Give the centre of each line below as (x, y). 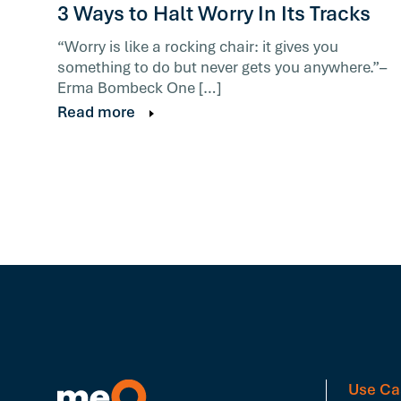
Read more (96, 112)
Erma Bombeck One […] (139, 88)
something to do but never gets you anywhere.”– (222, 67)
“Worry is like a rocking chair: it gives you (198, 47)
